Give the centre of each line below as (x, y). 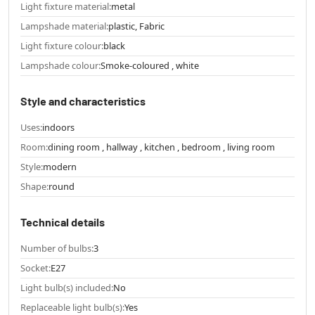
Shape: (34, 186)
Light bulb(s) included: (67, 287)
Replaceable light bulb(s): (72, 307)
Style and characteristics (83, 101)
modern (60, 166)
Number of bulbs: (57, 248)
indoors (58, 127)
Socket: (36, 268)
